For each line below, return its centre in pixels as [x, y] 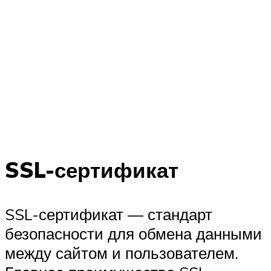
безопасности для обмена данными [133, 234]
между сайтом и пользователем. [122, 253]
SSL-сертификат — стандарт [109, 214]
